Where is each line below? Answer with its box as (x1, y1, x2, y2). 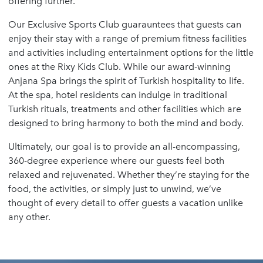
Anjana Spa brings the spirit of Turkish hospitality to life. (8, 75, 244, 86)
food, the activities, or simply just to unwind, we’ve (8, 183, 221, 194)
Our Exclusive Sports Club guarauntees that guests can (8, 18, 241, 30)
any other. (8, 211, 50, 222)
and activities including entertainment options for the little (8, 46, 254, 58)
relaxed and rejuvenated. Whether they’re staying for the (8, 168, 249, 180)
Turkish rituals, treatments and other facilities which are (8, 103, 241, 114)
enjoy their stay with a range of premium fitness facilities (8, 32, 247, 44)
